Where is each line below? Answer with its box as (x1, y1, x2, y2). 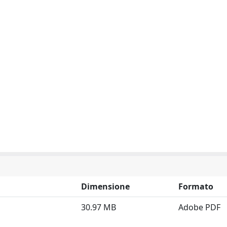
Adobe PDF (178, 201, 220, 213)
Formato (178, 180, 213, 192)
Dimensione (81, 180, 130, 192)
